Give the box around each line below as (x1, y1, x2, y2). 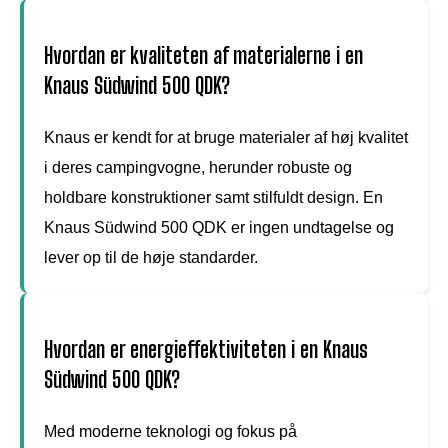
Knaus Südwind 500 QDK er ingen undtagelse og (44, 218, 394, 236)
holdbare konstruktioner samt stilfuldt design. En (44, 188, 383, 206)
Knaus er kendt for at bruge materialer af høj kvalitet (44, 128, 408, 146)
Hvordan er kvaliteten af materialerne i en (44, 41, 363, 69)
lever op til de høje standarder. (44, 248, 258, 266)
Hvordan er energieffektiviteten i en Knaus (44, 335, 368, 363)
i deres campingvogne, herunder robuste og (44, 158, 352, 176)
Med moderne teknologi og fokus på (44, 422, 297, 440)
